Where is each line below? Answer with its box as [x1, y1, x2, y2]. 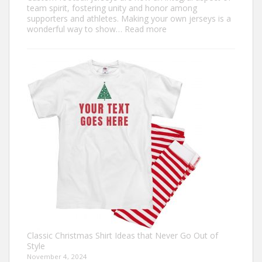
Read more [125, 23, 167, 35]
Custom [166, 107, 196, 119]
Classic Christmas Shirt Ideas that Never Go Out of [27, 230, 218, 242]
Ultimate [166, 75, 198, 87]
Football [166, 118, 197, 129]
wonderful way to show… [27, 23, 125, 35]
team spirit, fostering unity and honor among [27, 2, 197, 14]
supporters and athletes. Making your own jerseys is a [27, 13, 231, 25]
